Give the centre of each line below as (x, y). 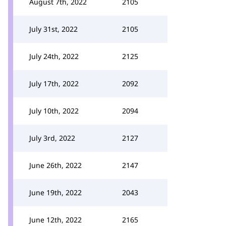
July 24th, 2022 (54, 56)
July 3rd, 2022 (52, 138)
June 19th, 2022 (55, 192)
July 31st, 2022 (53, 29)
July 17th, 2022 (54, 83)
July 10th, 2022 (54, 111)
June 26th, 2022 (55, 165)
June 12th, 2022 (55, 220)
